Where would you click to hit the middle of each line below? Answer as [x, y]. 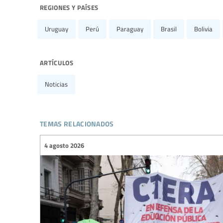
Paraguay [130, 29]
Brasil [169, 29]
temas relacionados [77, 122]
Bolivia [203, 29]
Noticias [56, 84]
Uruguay [56, 29]
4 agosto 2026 [64, 145]
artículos [56, 62]
